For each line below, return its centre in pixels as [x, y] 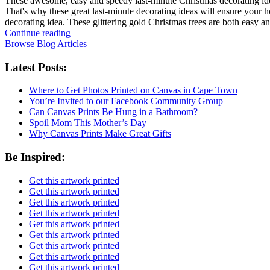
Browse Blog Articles [46, 43]
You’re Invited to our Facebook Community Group [126, 101]
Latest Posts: [36, 67]
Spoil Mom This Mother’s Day [88, 123]
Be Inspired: [35, 157]
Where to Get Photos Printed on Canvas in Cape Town [133, 90]
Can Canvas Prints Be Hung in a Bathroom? [113, 112]
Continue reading [38, 33]
